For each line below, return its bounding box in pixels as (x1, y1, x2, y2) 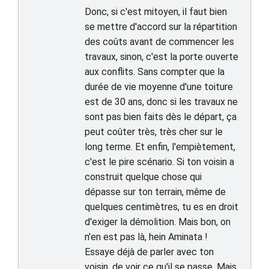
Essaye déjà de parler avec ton (85, 246, 214, 258)
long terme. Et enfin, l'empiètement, (85, 141, 235, 153)
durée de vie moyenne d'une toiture (85, 81, 233, 92)
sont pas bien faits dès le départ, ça (85, 111, 237, 122)
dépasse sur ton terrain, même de (85, 186, 226, 198)
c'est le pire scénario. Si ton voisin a (85, 156, 234, 168)
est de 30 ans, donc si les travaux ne (85, 96, 238, 107)
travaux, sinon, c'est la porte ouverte (85, 51, 238, 62)
